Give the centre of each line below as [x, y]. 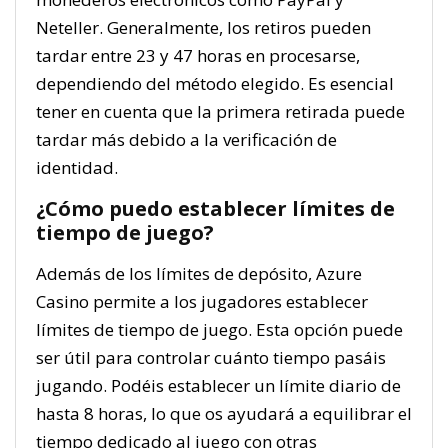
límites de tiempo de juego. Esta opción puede [219, 329]
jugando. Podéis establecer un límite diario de [218, 385]
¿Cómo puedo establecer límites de [215, 208]
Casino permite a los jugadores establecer [202, 301]
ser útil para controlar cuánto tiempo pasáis [211, 357]
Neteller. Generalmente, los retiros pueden [203, 27]
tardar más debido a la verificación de [186, 139]
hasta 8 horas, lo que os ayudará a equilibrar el [224, 413]
